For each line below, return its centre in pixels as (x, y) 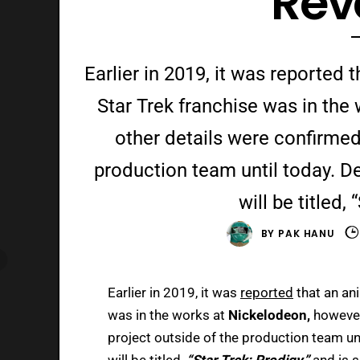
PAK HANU (307, 233)
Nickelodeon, (271, 315)
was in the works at (168, 315)
